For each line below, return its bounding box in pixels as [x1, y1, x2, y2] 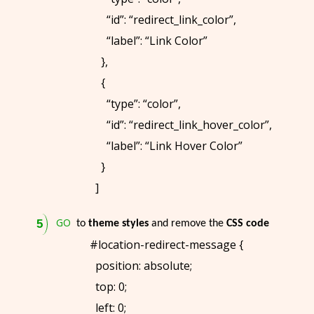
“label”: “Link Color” [90, 32, 207, 48]
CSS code [226, 217, 269, 229]
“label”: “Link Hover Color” [90, 137, 243, 153]
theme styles [88, 217, 149, 229]
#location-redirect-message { [90, 236, 243, 252]
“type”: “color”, [90, 95, 181, 111]
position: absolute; [90, 257, 192, 273]
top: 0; [90, 278, 127, 294]
